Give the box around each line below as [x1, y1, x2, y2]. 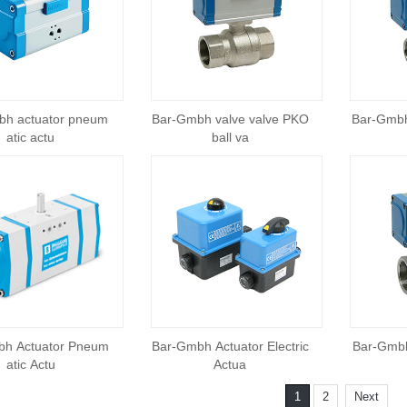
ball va [211, 130, 249, 145]
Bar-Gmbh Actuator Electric [151, 338, 309, 353]
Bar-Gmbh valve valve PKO [151, 112, 309, 127]
